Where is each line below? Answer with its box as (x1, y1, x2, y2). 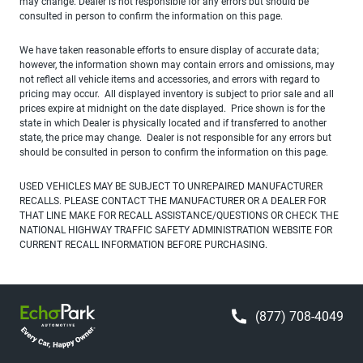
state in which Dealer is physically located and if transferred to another (19, 117, 327, 129)
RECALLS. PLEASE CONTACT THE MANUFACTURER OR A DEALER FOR (19, 194, 326, 207)
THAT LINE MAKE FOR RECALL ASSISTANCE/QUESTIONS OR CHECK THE (19, 209, 339, 221)
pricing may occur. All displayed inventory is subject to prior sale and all (19, 88, 334, 100)
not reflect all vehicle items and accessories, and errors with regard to (19, 73, 320, 85)
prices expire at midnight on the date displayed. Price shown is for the (19, 102, 325, 114)
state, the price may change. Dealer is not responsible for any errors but (19, 131, 331, 143)
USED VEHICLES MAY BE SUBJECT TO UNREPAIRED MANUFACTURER (19, 180, 322, 192)
